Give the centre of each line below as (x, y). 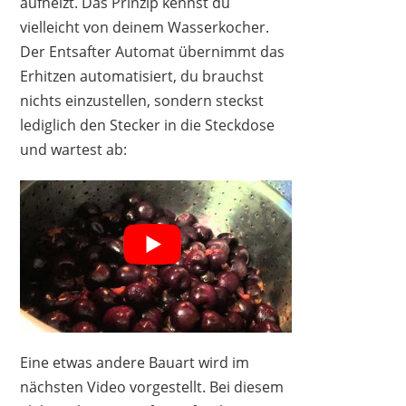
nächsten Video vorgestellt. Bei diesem (152, 387)
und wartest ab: (74, 149)
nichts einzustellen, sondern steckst (142, 100)
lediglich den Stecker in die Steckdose (148, 125)
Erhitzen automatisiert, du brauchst (142, 76)
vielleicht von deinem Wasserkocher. (145, 27)
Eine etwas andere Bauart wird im (135, 363)
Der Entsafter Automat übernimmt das (153, 51)
